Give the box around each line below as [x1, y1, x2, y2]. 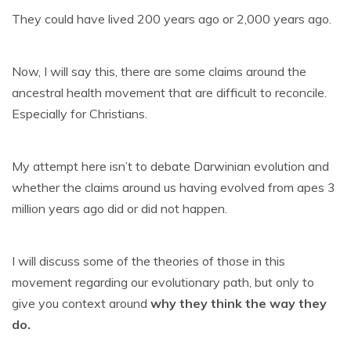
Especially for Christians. [12, 106, 147, 121]
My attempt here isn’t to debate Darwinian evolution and [12, 158, 329, 174]
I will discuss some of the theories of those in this [12, 253, 285, 269]
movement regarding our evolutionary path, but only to [12, 274, 314, 290]
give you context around [12, 295, 150, 311]
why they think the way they [150, 295, 327, 311]
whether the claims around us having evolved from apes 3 [12, 179, 335, 195]
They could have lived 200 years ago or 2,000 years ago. [12, 11, 331, 27]
